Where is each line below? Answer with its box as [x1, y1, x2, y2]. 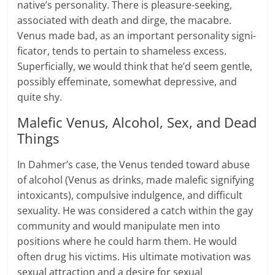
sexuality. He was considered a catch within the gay [17, 203, 254, 217]
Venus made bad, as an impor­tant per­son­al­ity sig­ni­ [17, 28, 257, 42]
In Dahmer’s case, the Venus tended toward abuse [17, 157, 250, 171]
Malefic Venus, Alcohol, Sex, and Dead [17, 112, 257, 131]
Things [17, 128, 60, 147]
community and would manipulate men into [17, 219, 221, 233]
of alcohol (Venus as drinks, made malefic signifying [17, 172, 255, 187]
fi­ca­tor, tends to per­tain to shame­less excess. [17, 44, 227, 58]
